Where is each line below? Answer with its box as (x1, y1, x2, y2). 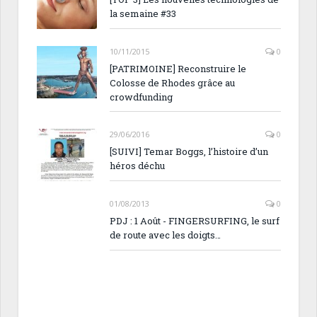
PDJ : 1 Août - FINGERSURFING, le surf (110, 214, 279, 228)
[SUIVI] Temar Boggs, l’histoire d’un (110, 145, 268, 158)
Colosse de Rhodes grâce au (110, 76, 235, 90)
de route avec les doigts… (110, 229, 221, 242)
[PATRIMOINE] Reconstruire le (110, 62, 246, 76)
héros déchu (110, 159, 165, 173)
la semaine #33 (110, 7, 176, 21)
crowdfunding (110, 91, 173, 104)
